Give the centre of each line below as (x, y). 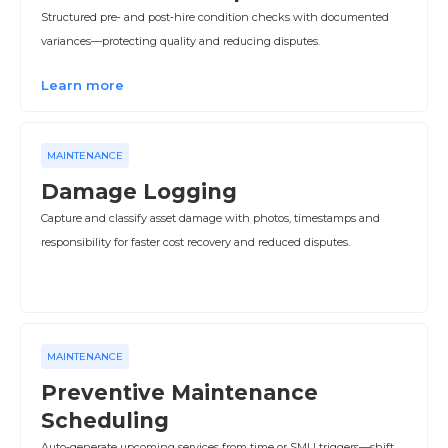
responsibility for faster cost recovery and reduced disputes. (195, 242)
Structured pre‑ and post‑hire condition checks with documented (215, 17)
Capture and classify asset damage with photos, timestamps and (210, 218)
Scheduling (105, 420)
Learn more (82, 85)
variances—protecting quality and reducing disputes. (180, 41)
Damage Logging (139, 191)
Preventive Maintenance (179, 392)
